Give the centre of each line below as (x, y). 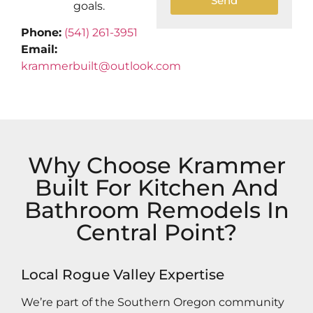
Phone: (41, 32)
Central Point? (156, 233)
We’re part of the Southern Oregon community (153, 303)
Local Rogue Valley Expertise (123, 275)
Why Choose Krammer (156, 166)
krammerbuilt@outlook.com (101, 66)
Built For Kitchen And (156, 188)
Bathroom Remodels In (156, 210)
